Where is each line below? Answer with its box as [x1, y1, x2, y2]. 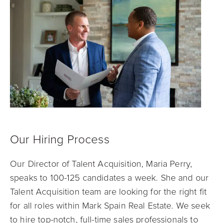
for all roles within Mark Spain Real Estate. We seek [10, 200, 210, 212]
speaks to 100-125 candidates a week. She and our [10, 172, 209, 184]
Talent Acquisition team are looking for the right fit [10, 186, 207, 198]
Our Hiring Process [10, 132, 110, 147]
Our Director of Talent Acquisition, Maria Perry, [10, 158, 193, 170]
